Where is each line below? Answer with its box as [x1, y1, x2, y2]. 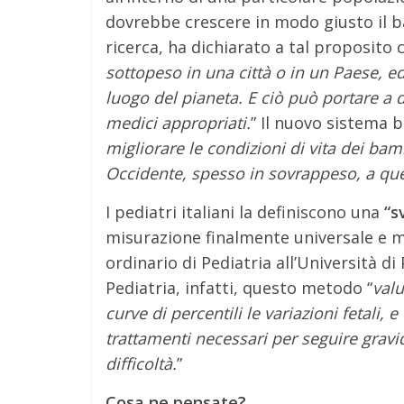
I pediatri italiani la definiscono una [106, 201, 380, 223]
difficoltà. [106, 353, 177, 374]
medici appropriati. [106, 112, 251, 133]
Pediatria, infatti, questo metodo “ [106, 277, 372, 298]
